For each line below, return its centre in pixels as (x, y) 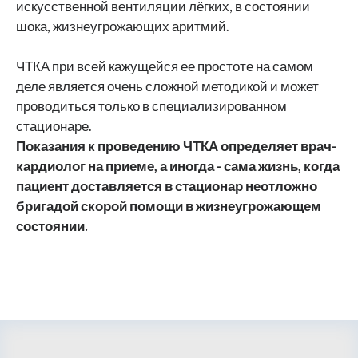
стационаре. (54, 126)
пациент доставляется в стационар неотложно (167, 186)
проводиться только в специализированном (151, 106)
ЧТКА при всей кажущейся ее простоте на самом (165, 66)
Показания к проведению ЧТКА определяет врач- (176, 146)
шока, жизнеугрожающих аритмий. (123, 26)
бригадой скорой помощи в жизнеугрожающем (169, 206)
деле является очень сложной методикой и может (167, 86)
